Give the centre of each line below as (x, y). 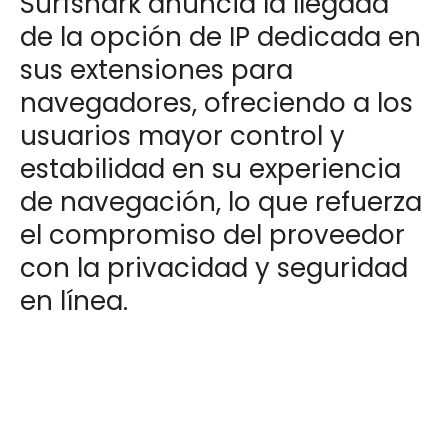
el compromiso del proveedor (212, 235)
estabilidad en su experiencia (210, 169)
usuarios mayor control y (182, 136)
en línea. (74, 301)
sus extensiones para (156, 70)
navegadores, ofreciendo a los (216, 103)
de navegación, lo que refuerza (221, 202)
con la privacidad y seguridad (214, 268)
